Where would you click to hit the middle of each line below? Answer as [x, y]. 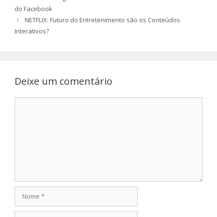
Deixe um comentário [63, 81]
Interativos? [32, 31]
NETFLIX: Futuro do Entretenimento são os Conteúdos [102, 20]
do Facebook [33, 8]
